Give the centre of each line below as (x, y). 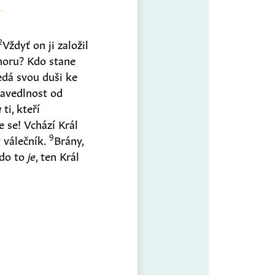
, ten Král (58, 155)
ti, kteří (21, 107)
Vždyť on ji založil (46, 43)
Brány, (69, 139)
